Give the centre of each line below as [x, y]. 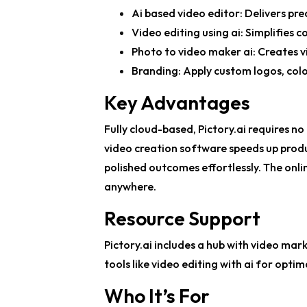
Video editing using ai [186, 33]
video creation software [165, 148]
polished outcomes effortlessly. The [194, 168]
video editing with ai [202, 264]
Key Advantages [177, 103]
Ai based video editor [186, 13]
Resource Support [182, 219]
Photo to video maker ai [192, 52]
